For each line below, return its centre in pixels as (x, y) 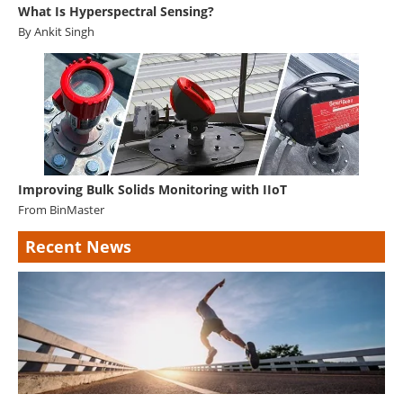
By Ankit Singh (56, 31)
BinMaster (77, 209)
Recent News (78, 246)
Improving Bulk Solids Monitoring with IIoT (152, 189)
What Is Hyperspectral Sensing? (116, 11)
